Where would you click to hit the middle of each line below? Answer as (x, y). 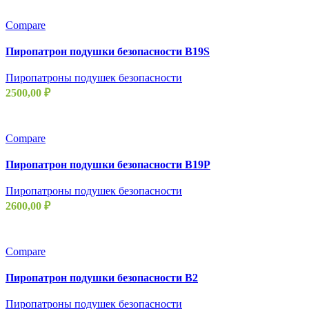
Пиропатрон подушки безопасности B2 (102, 278)
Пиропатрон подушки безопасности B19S (108, 52)
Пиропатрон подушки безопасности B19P (108, 165)
